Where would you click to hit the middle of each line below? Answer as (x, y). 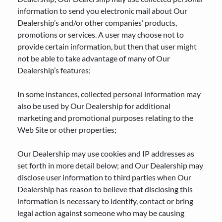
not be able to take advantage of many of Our (94, 58)
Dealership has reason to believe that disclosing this (105, 189)
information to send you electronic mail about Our (102, 11)
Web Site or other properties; (67, 130)
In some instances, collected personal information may (109, 94)
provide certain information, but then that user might (107, 46)
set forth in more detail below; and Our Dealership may (110, 165)
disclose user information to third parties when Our (104, 177)
